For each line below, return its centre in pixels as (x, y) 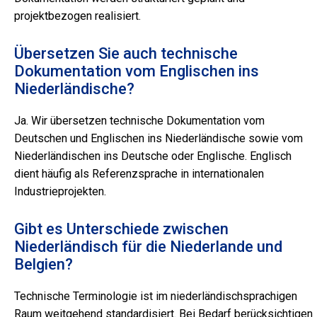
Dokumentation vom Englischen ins (137, 71)
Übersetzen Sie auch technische (126, 54)
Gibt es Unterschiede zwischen (121, 229)
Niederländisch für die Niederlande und (148, 247)
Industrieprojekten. (60, 192)
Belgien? (44, 265)
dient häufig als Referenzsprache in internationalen (139, 174)
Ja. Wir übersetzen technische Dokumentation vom (139, 121)
